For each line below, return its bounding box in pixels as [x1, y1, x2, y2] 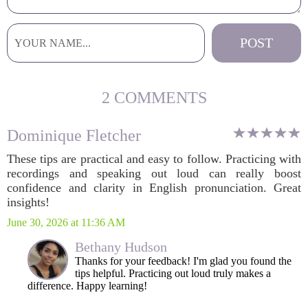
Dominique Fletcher [7, 126, 141, 144]
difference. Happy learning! [27, 280, 147, 291]
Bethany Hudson [75, 239, 167, 254]
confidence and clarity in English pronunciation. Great [7, 181, 301, 195]
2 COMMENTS [101, 89, 207, 107]
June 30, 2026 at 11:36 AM [7, 217, 125, 228]
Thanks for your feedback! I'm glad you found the [75, 255, 291, 267]
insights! [7, 195, 49, 209]
